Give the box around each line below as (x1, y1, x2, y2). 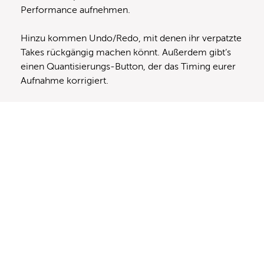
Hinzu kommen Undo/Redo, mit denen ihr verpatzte (21, 33, 242, 44)
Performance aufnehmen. (21, 5, 130, 16)
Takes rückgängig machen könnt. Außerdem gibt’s (21, 47, 231, 58)
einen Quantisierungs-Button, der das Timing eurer (21, 61, 236, 72)
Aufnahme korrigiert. (21, 75, 108, 87)
